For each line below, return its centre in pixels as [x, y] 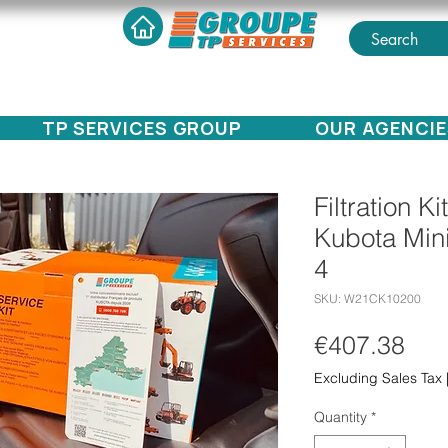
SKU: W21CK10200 [367, 299]
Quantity [340, 417]
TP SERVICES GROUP [142, 128]
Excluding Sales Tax [378, 378]
